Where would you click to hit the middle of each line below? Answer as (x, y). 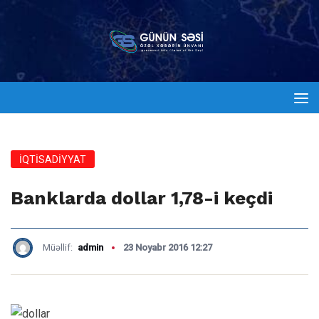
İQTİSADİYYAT (53, 159)
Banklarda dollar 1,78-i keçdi (142, 198)
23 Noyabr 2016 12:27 (168, 247)
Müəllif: (59, 247)
